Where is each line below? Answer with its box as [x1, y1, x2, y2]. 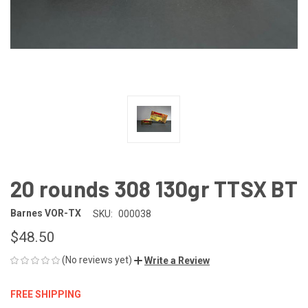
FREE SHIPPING [10, 288, 81, 300]
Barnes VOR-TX [10, 208, 81, 219]
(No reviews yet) [62, 254, 132, 265]
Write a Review [144, 254, 210, 266]
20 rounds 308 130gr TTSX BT [10, 175, 298, 201]
